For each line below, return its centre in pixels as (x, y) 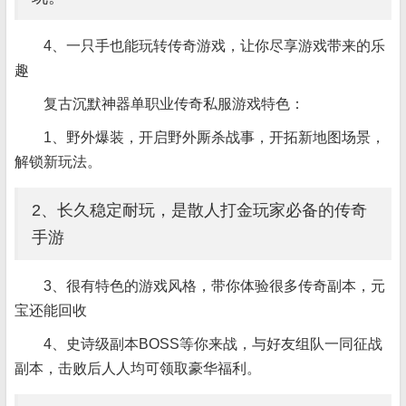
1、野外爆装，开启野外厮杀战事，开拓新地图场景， (214, 137)
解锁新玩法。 (58, 162)
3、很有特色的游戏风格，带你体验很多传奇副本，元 (214, 286)
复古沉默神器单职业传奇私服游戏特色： (174, 104)
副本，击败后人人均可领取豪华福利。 (138, 368)
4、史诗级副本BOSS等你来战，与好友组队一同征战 (213, 344)
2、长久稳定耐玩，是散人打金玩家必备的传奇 (199, 210)
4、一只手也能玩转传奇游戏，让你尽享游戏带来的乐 (214, 46)
